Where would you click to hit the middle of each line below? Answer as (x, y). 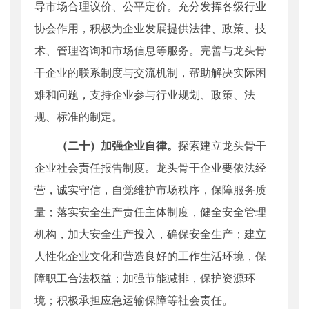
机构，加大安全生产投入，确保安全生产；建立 (150, 234)
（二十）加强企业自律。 (117, 146)
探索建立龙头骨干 (222, 146)
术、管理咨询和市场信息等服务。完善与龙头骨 (150, 50)
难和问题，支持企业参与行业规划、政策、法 (145, 94)
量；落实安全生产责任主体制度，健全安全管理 (150, 212)
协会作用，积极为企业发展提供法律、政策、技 (150, 28)
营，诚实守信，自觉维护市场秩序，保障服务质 (150, 190)
